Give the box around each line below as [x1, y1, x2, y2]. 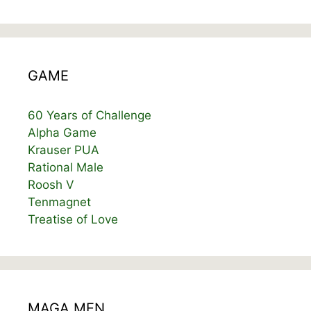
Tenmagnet [28, 195, 91, 210]
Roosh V [28, 178, 74, 192]
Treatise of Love [28, 212, 118, 227]
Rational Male [28, 160, 103, 175]
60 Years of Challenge [28, 108, 151, 123]
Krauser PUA [28, 143, 99, 158]
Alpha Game [28, 126, 96, 140]
